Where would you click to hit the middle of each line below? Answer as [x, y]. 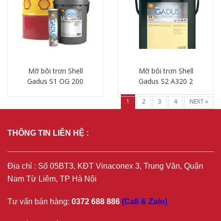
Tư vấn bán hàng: [39, 202]
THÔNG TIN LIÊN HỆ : [48, 133]
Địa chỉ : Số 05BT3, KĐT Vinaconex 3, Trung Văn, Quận [105, 166]
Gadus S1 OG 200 [55, 81]
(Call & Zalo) [145, 202]
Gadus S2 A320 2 [166, 81]
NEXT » [199, 101]
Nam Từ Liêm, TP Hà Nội [52, 179]
